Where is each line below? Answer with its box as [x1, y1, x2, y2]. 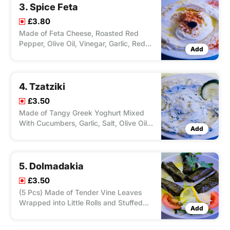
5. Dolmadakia [19, 161, 84, 172]
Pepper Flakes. [19, 49, 69, 59]
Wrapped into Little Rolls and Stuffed [19, 198, 143, 207]
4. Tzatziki [19, 81, 65, 92]
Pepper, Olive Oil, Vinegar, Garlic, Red [19, 39, 145, 48]
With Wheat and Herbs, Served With [19, 208, 141, 218]
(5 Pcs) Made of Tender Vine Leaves [19, 188, 142, 197]
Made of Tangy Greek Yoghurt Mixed [19, 108, 144, 118]
